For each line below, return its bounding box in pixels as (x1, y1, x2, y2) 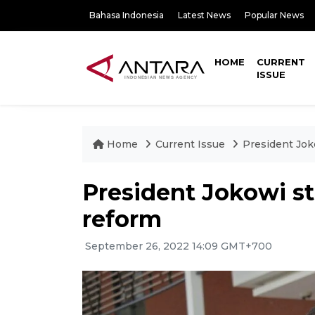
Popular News (245, 10, 304, 20)
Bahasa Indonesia (89, 10, 164, 20)
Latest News (178, 10, 231, 20)
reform (82, 205, 162, 233)
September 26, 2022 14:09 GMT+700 (82, 240, 272, 252)
